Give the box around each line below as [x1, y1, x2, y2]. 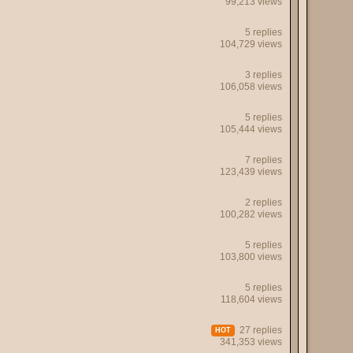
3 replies [245, 69, 282, 80]
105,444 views [220, 124, 282, 135]
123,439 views [220, 166, 282, 177]
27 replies [235, 325, 282, 336]
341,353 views [220, 336, 282, 348]
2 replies [245, 197, 282, 208]
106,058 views [220, 81, 282, 92]
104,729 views [220, 39, 282, 50]
